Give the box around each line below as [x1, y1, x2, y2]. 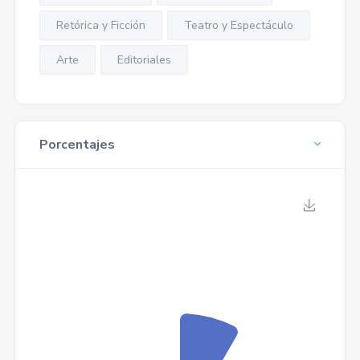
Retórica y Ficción [55, 18, 145, 33]
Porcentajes [39, 136, 115, 153]
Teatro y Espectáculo [183, 18, 293, 33]
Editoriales [117, 52, 171, 67]
